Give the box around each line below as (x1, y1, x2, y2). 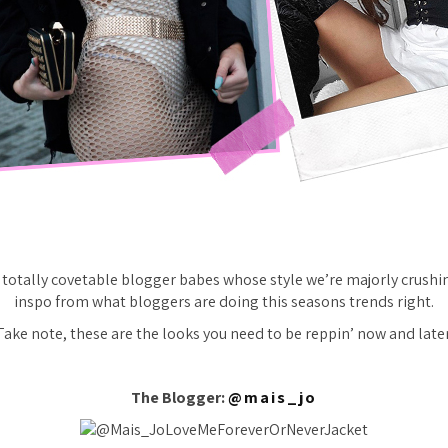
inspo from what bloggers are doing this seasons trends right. (14, 291, 434, 312)
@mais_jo (228, 387, 317, 408)
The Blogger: (131, 387, 228, 408)
